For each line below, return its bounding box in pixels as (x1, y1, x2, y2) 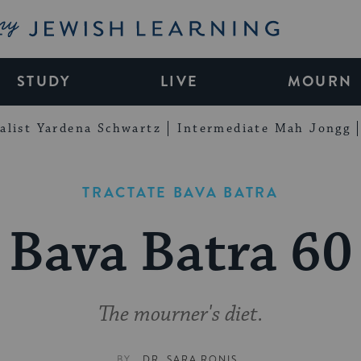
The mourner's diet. (98, 301, 263, 329)
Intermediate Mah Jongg (177, 120, 351, 136)
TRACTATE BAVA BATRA (82, 181, 279, 203)
